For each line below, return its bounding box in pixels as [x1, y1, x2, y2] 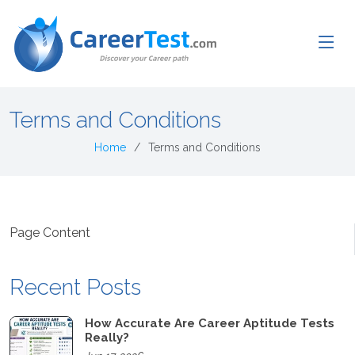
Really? [85, 330, 129, 345]
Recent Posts [10, 274, 141, 300]
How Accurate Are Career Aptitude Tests [85, 316, 334, 330]
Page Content [10, 225, 90, 240]
